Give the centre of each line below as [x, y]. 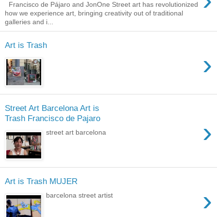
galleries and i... [29, 22]
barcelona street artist [80, 195]
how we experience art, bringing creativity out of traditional [94, 13]
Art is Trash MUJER [41, 181]
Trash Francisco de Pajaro [53, 118]
